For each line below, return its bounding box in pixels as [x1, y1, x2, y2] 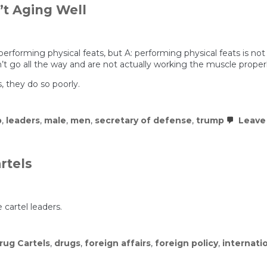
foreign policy [155, 238, 218, 249]
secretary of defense [95, 115, 192, 126]
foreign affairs [85, 238, 151, 249]
